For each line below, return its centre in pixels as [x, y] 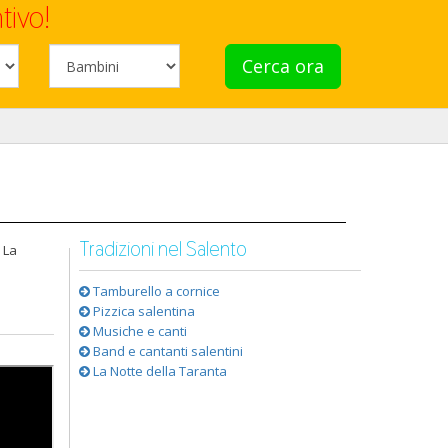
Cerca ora [282, 66]
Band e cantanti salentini [166, 351]
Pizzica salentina [142, 311]
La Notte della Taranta [158, 371]
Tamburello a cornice [154, 291]
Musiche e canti [138, 331]
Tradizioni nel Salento [162, 249]
